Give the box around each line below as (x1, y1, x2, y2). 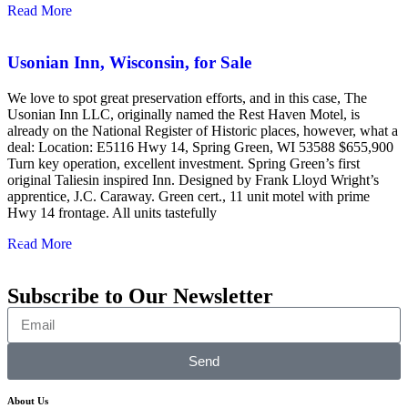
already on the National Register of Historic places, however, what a (7, 122, 398, 138)
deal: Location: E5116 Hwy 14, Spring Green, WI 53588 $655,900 (7, 138, 393, 155)
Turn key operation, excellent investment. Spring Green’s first (7, 155, 360, 171)
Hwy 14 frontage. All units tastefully (7, 204, 217, 220)
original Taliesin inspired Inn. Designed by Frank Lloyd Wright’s (7, 171, 379, 188)
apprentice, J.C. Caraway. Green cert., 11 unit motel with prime (7, 188, 370, 204)
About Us (7, 394, 48, 406)
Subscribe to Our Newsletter (7, 283, 273, 308)
